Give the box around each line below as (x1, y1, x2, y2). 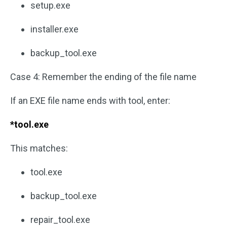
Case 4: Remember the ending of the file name (10, 71, 197, 83)
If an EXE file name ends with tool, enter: (10, 95, 170, 106)
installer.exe (30, 24, 79, 35)
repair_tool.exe (30, 214, 90, 225)
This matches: (10, 143, 68, 154)
